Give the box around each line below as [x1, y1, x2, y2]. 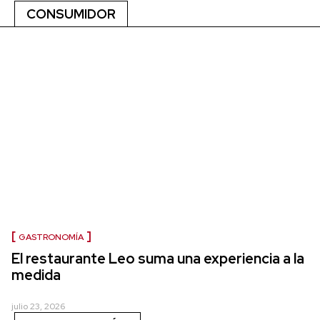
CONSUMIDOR [26, 5, 116, 22]
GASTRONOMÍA [19, 231, 84, 243]
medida [11, 265, 61, 284]
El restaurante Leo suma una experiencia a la [11, 249, 304, 268]
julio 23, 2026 [11, 300, 65, 312]
